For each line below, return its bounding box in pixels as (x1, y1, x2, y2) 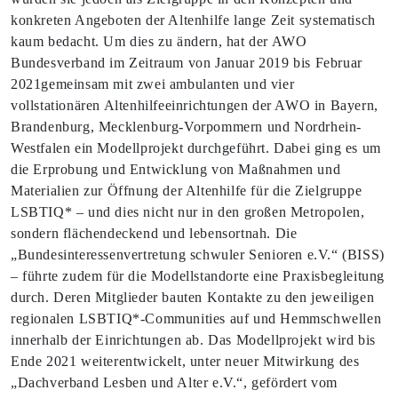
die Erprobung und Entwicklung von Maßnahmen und (11, 162, 341, 177)
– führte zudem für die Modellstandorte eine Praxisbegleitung (11, 268, 386, 283)
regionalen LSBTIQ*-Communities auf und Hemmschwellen (11, 311, 382, 326)
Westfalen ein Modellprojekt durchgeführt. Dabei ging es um (11, 140, 381, 155)
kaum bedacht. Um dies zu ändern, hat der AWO (11, 34, 307, 49)
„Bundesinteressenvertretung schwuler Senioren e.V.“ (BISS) (11, 247, 385, 262)
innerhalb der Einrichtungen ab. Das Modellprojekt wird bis (11, 332, 376, 347)
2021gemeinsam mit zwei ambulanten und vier (11, 76, 295, 92)
